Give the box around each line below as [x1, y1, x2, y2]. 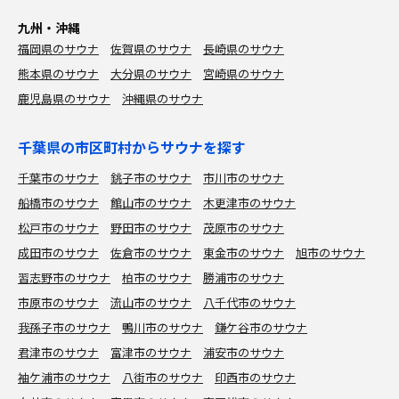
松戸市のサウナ [18, 218, 99, 236]
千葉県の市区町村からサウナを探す [18, 135, 246, 158]
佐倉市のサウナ [110, 243, 191, 261]
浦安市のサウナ [203, 343, 284, 361]
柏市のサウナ [122, 268, 191, 286]
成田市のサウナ [18, 243, 99, 261]
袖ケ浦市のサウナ [18, 368, 110, 386]
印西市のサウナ [215, 368, 296, 386]
